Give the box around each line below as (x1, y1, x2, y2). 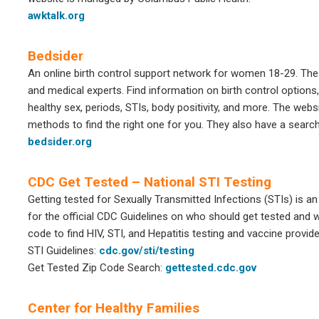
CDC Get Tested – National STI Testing (28, 174, 271, 190)
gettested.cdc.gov (165, 261, 256, 274)
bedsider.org (28, 135, 92, 148)
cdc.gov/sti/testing (99, 244, 194, 257)
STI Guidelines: (28, 244, 99, 257)
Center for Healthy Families (28, 300, 199, 316)
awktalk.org (28, 9, 85, 22)
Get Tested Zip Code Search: (28, 261, 165, 274)
